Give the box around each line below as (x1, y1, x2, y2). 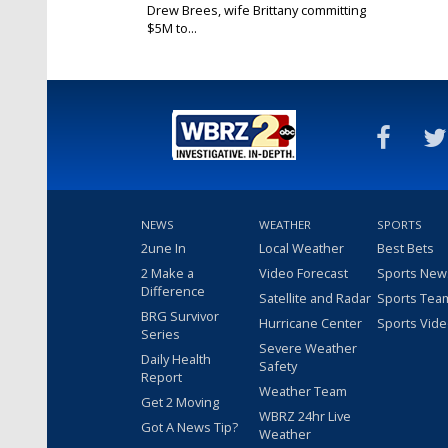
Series (141, 324, 180, 343)
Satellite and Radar (259, 288, 371, 307)
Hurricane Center (259, 313, 362, 332)
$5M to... (147, 18, 197, 37)
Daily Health (141, 349, 211, 368)
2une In (141, 238, 186, 257)
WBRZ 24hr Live (259, 406, 351, 425)
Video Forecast (259, 263, 348, 282)
